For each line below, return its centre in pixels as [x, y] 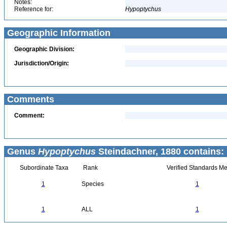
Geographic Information [58, 33]
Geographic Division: [44, 49]
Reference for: [34, 9]
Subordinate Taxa [43, 168]
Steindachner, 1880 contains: [160, 152]
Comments [29, 99]
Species [93, 184]
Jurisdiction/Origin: [42, 63]
